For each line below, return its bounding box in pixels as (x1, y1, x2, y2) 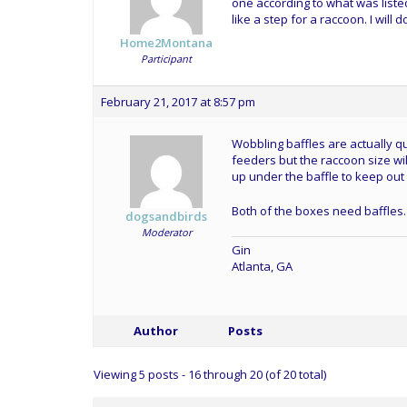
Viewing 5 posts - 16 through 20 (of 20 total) (94, 365, 326, 382)
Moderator (141, 225, 192, 239)
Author (133, 322, 178, 339)
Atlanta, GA (232, 258, 293, 274)
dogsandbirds (125, 208, 207, 224)
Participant (141, 52, 192, 65)
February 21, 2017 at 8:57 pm (101, 94, 255, 110)
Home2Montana (120, 35, 213, 51)
